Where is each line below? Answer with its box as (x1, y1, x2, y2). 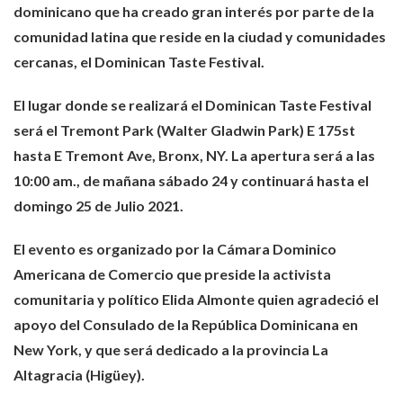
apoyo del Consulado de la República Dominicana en (13, 316, 358, 334)
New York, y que (13, 341, 123, 359)
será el (13, 121, 60, 139)
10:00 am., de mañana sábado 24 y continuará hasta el (13, 172, 369, 190)
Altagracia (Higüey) (13, 366, 141, 384)
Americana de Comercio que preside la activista (13, 265, 331, 283)
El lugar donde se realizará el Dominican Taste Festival (13, 96, 372, 114)
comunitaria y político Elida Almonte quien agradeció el (13, 291, 379, 309)
